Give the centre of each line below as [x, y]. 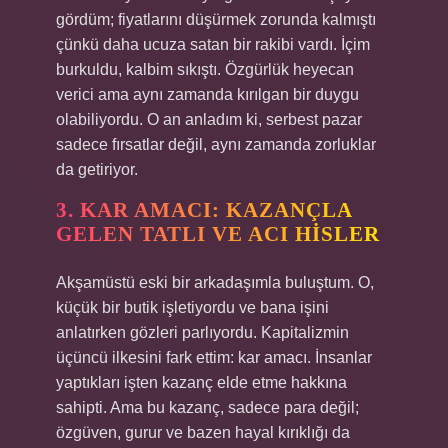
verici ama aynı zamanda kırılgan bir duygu [207, 94]
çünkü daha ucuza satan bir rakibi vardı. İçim [213, 44]
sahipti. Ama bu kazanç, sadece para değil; [207, 407]
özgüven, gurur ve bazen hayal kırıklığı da [203, 432]
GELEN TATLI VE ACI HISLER [218, 234]
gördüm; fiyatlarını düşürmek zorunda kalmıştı [216, 19]
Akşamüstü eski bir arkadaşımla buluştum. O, [215, 282]
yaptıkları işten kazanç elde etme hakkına [201, 382]
